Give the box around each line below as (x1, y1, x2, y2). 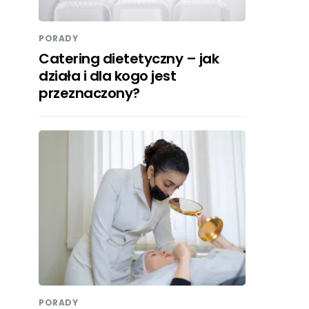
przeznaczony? (39, 83, 140, 103)
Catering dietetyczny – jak (39, 49, 219, 69)
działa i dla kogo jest (39, 66, 176, 86)
